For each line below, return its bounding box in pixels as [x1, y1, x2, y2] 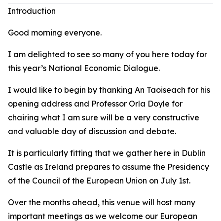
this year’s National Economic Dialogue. [8, 63, 160, 73]
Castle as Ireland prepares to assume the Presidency [8, 162, 209, 172]
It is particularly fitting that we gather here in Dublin [8, 148, 206, 158]
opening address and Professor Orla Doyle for [8, 99, 183, 109]
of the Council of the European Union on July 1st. [8, 176, 190, 185]
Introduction [8, 6, 56, 16]
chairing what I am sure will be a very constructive [8, 112, 199, 122]
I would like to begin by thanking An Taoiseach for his [8, 85, 210, 95]
